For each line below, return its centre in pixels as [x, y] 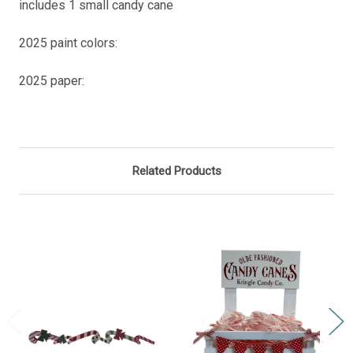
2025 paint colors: [70, 43]
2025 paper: [53, 80]
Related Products [176, 171]
